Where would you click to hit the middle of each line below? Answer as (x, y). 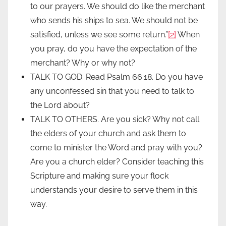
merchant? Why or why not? (83, 63)
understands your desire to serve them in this (114, 190)
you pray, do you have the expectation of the (114, 49)
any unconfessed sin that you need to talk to (112, 91)
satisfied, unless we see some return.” (99, 35)
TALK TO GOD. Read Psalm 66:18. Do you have (117, 77)
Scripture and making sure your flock (99, 176)
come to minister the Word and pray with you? (116, 148)
